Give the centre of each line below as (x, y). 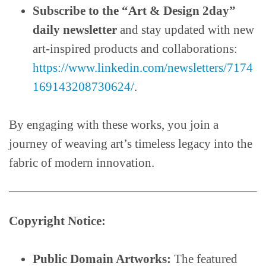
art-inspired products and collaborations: (135, 49)
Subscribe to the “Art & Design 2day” (134, 11)
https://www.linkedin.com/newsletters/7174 (143, 68)
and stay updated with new (186, 30)
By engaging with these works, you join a (114, 125)
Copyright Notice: (57, 221)
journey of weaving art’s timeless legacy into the (131, 144)
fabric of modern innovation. (82, 163)
